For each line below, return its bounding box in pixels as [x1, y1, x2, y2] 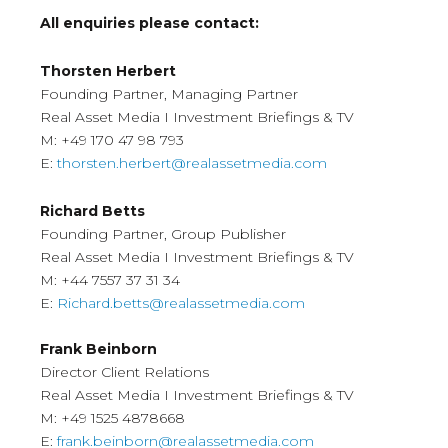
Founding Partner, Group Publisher [40, 224, 286, 243]
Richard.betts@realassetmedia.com [57, 293, 305, 312]
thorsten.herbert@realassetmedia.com [57, 153, 327, 172]
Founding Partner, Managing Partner [40, 84, 298, 103]
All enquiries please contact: [40, 13, 259, 32]
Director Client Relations [40, 362, 209, 381]
